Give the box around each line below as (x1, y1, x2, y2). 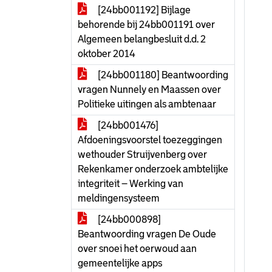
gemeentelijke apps (78, 258, 162, 268)
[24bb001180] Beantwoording (96, 70, 228, 80)
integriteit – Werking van (78, 178, 183, 189)
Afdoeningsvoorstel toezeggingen (78, 135, 222, 145)
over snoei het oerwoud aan (78, 243, 197, 254)
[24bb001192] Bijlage (96, 5, 191, 15)
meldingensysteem (78, 193, 160, 203)
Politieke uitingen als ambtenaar (78, 99, 216, 109)
